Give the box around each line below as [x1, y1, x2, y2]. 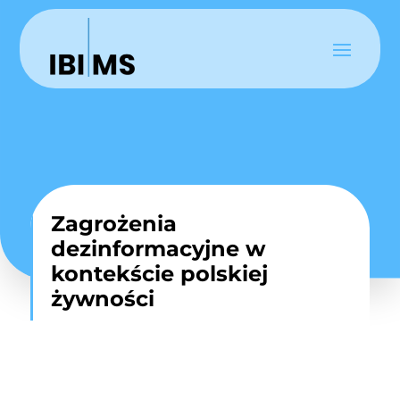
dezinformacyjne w [50, 235, 265, 262]
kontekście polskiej [50, 260, 268, 287]
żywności [50, 285, 154, 312]
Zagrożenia [50, 210, 177, 237]
